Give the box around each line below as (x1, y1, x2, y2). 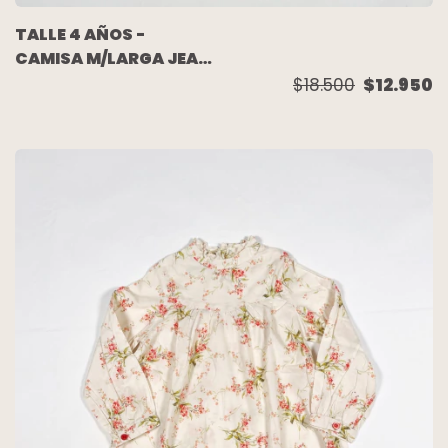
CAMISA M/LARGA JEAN (15, 47, 211, 71)
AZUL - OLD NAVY (15, 71, 159, 95)
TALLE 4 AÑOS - (15, 23, 145, 47)
